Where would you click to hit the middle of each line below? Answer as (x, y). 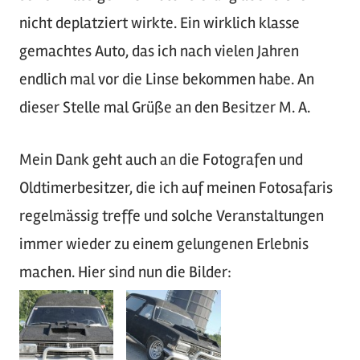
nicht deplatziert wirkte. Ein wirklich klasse (160, 23)
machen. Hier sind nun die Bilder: (125, 272)
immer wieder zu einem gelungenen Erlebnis (164, 244)
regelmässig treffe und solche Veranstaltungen (172, 216)
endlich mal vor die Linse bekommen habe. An (167, 80)
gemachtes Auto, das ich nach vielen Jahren (159, 51)
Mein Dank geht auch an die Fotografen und (161, 160)
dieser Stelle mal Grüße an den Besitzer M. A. (165, 108)
